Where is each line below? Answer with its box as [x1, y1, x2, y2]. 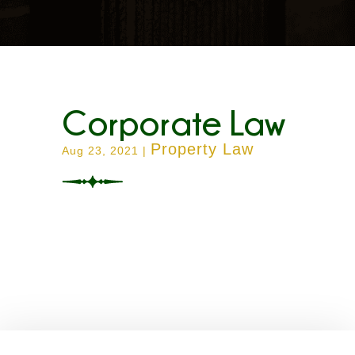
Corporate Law [62, 104, 286, 141]
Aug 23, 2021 [62, 144, 139, 157]
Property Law [151, 140, 254, 158]
